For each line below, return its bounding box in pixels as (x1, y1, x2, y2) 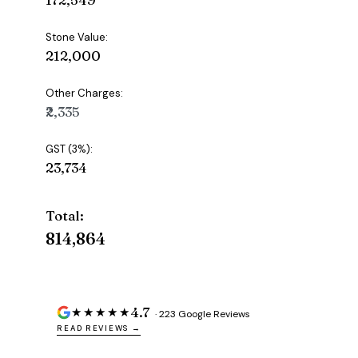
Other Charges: (46, 86, 124, 101)
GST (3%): (46, 142, 93, 157)
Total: (46, 207, 85, 225)
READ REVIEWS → (57, 324, 141, 334)
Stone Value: (46, 30, 109, 45)
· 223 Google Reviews (153, 308, 251, 321)
